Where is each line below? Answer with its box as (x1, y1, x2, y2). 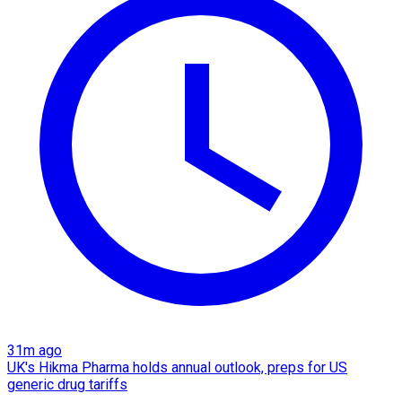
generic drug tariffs (7, 375, 127, 393)
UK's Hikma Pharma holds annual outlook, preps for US (7, 358, 347, 376)
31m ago (7, 341, 62, 359)
